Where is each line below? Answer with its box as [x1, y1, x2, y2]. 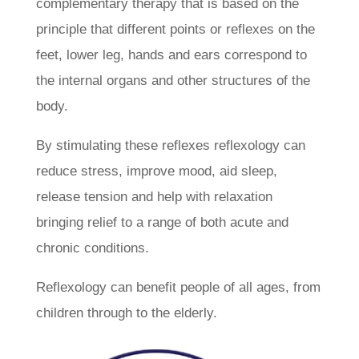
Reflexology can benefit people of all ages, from [35, 279, 321, 296]
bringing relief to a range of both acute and [35, 214, 288, 231]
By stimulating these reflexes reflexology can [35, 137, 305, 154]
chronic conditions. [35, 240, 149, 256]
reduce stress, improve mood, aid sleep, [35, 163, 277, 179]
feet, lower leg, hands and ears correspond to [35, 46, 307, 63]
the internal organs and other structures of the [35, 72, 310, 89]
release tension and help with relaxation [35, 188, 272, 205]
